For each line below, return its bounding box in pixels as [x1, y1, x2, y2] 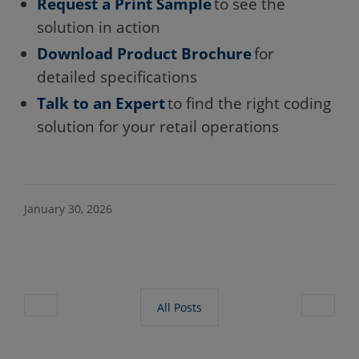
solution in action [37, 16, 171, 37]
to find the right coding [165, 92, 331, 113]
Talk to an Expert [37, 92, 165, 113]
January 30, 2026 [24, 200, 112, 216]
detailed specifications [37, 66, 208, 87]
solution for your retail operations [37, 115, 281, 136]
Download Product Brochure [37, 42, 252, 63]
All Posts [157, 299, 202, 315]
